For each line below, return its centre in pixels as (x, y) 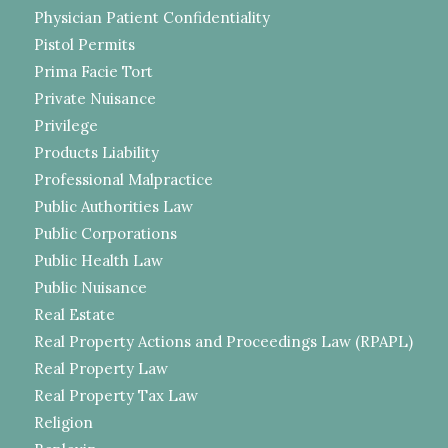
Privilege (65, 125)
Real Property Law (100, 368)
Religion (63, 422)
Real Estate (74, 314)
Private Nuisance (94, 98)
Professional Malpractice (123, 179)
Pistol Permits (84, 44)
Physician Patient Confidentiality (151, 17)
